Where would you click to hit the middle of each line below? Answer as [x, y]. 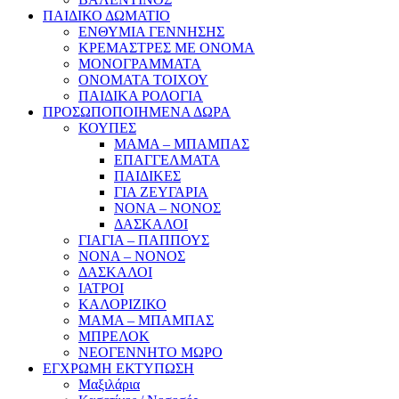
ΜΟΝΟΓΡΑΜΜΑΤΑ [140, 63]
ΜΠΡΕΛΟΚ [114, 336]
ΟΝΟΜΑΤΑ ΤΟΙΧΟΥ [143, 79]
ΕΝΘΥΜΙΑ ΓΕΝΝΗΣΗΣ [151, 31]
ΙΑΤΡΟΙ [101, 288]
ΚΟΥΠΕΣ [107, 127]
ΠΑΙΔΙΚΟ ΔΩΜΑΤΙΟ [106, 15]
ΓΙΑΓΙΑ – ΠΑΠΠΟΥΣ [144, 240]
